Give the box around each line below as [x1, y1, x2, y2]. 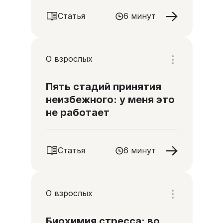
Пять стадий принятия [45, 81, 161, 93]
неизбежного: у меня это [45, 94, 175, 106]
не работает [45, 107, 110, 118]
